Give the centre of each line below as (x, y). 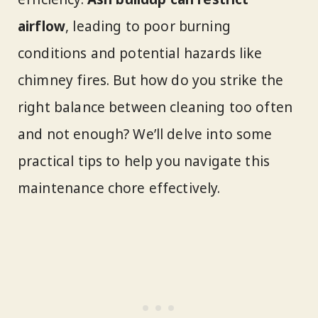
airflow (42, 26)
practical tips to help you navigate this (144, 161)
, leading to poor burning (148, 26)
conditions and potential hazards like (140, 53)
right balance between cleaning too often (155, 107)
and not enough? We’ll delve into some (145, 134)
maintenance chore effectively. (119, 188)
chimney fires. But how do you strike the (151, 80)
